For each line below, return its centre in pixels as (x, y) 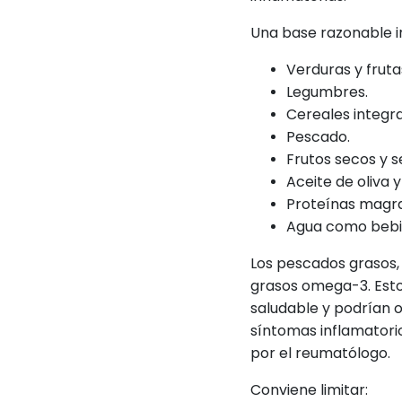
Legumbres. (328, 92)
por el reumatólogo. (321, 353)
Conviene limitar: (310, 390)
